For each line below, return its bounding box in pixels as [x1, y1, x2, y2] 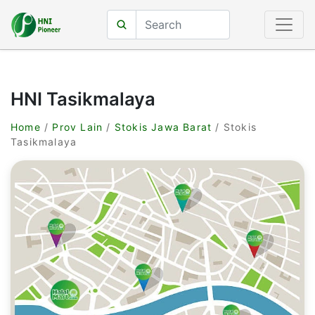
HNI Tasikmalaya [11, 88, 155, 110]
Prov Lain [52, 121, 103, 133]
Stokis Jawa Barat [114, 121, 212, 133]
